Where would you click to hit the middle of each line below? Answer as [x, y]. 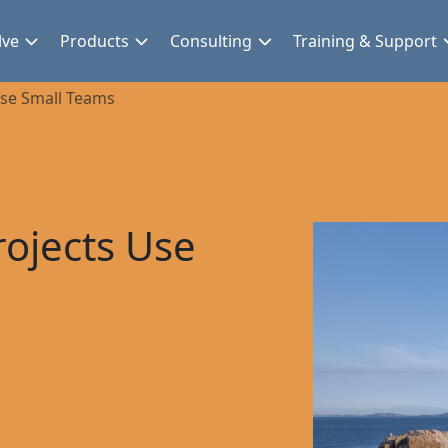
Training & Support [365, 41]
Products [94, 41]
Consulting [211, 41]
